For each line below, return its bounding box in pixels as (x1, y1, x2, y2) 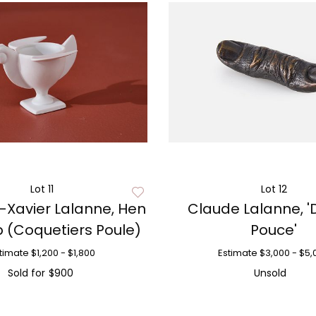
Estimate (218, 246, 258, 260)
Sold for (7, 266, 45, 280)
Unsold (254, 266, 287, 280)
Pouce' (250, 220, 298, 240)
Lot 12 (260, 182, 287, 196)
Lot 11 (30, 182, 54, 196)
